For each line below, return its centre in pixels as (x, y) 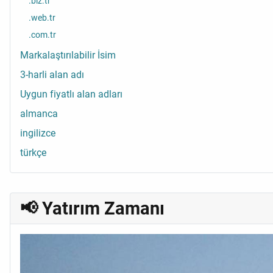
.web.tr (42, 17)
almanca (39, 114)
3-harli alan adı (52, 75)
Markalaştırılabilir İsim (68, 55)
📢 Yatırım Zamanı (92, 209)
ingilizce (38, 133)
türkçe (33, 153)
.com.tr (42, 34)
